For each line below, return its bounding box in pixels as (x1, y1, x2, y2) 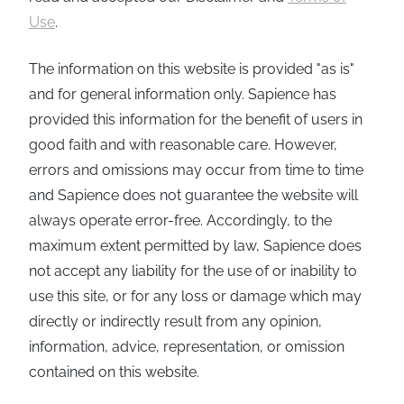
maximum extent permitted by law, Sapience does (29, 236, 362, 254)
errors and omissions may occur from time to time (29, 161, 363, 179)
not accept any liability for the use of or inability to (29, 262, 357, 280)
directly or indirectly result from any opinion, (29, 312, 322, 330)
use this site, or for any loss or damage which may (29, 287, 362, 305)
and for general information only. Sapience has (29, 85, 336, 103)
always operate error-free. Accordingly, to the (29, 211, 332, 229)
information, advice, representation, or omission (29, 337, 344, 355)
